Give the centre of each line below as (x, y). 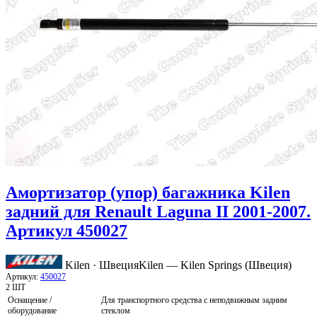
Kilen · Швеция (102, 265)
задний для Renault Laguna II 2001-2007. (158, 212)
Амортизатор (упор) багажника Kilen (148, 193)
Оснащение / (30, 300)
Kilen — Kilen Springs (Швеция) (215, 265)
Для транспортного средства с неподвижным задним (194, 300)
